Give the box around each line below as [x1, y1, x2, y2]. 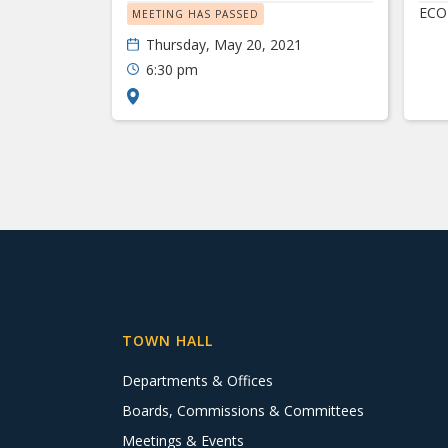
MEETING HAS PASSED [132, 7, 259, 21]
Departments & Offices [122, 370, 273, 390]
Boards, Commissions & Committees [122, 400, 364, 420]
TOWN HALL [122, 330, 213, 350]
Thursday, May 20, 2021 [146, 35, 302, 54]
